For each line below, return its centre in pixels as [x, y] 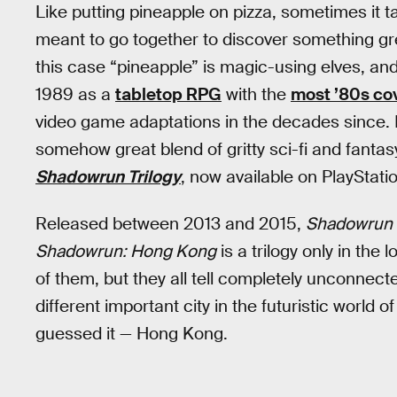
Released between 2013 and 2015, [171, 223]
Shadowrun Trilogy [108, 177]
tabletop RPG [168, 94]
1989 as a [75, 94]
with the [256, 94]
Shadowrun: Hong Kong [126, 251]
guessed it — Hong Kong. [132, 333]
